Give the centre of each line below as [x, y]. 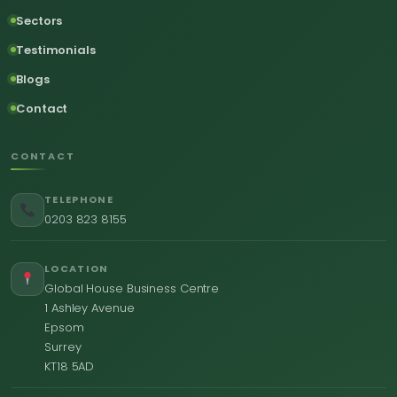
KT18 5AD [70, 366]
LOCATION [77, 269]
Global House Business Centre [132, 288]
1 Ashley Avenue [90, 308]
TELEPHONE [79, 199]
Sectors [39, 21]
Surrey [63, 347]
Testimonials [56, 50]
